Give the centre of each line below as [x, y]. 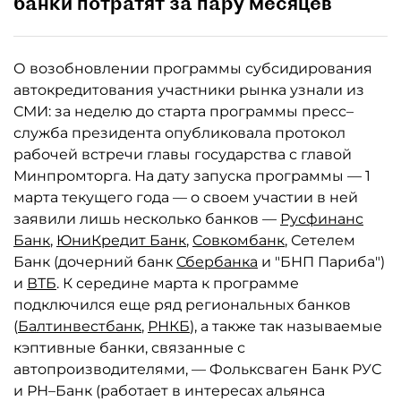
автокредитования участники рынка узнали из [189, 90]
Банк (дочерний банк [95, 262]
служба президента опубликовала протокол [179, 133]
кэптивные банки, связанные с [129, 348]
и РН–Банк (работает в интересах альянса [169, 391]
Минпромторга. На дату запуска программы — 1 [192, 176]
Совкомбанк [239, 240]
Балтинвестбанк [80, 326]
